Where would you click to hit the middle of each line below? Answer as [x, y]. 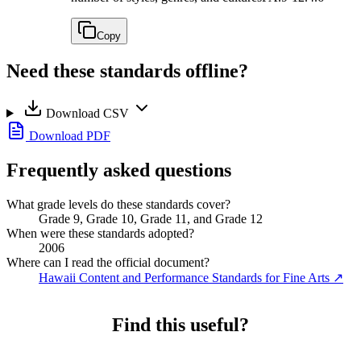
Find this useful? [180, 324]
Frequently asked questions [119, 170]
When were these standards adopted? [100, 233]
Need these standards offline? [127, 71]
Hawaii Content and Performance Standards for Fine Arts [184, 277]
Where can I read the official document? [108, 262]
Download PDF [68, 135]
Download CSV [87, 113]
